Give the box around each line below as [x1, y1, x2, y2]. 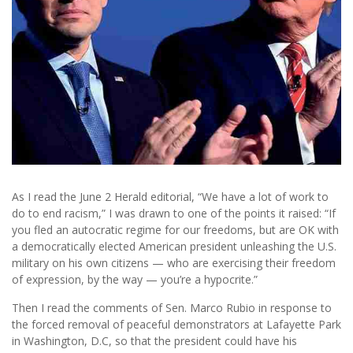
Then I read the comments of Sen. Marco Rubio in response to [12, 300, 332, 316]
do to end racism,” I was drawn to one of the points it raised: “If [12, 206, 336, 221]
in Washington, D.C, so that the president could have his [12, 333, 297, 349]
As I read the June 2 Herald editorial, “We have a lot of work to [12, 189, 329, 205]
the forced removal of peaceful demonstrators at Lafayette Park [12, 317, 341, 333]
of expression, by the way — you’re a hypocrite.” [12, 272, 258, 288]
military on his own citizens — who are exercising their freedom [12, 255, 336, 271]
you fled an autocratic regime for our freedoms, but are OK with [12, 222, 339, 238]
